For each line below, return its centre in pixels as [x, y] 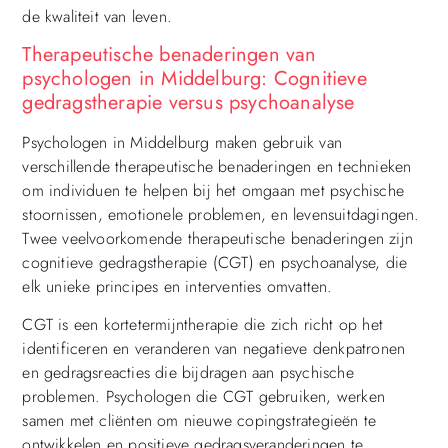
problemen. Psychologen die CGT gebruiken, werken [203, 397]
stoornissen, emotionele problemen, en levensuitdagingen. [221, 215]
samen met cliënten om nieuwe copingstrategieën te [199, 421]
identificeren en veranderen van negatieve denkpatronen [214, 349]
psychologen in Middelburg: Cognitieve [194, 79]
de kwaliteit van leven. [97, 16]
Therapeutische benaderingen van [169, 55]
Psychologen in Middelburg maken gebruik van [182, 143]
